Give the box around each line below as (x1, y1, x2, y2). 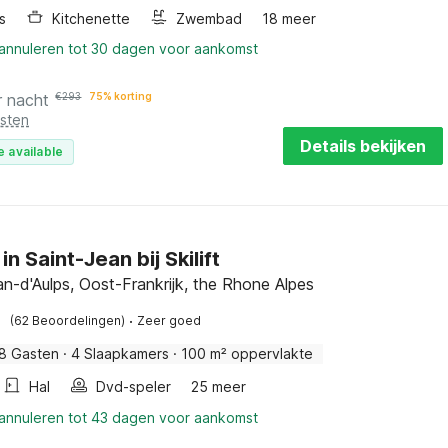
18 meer (262, 10, 317, 27)
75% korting (89, 90, 153, 102)
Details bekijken (300, 136, 427, 156)
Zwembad (176, 10, 243, 27)
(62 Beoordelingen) (10, 313, 126, 328)
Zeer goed (137, 313, 202, 328)
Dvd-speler (96, 378, 172, 395)
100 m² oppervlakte (181, 345, 314, 362)
